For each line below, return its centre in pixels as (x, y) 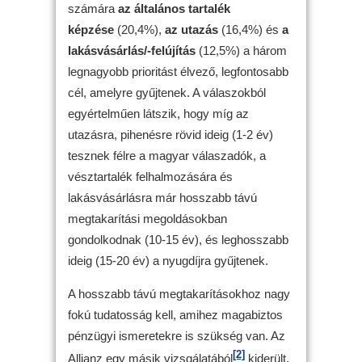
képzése (93, 29)
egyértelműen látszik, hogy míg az (158, 113)
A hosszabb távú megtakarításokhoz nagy (179, 293)
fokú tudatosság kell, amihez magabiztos (175, 314)
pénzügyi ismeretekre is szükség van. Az (177, 335)
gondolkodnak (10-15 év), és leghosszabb (178, 239)
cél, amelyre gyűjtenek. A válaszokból (167, 92)
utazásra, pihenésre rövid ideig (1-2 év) (170, 134)
